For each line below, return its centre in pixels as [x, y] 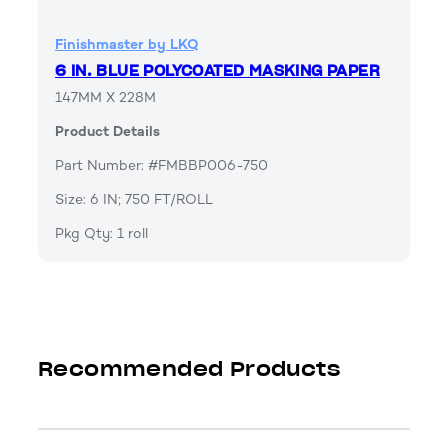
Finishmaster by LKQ [127, 45]
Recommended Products [189, 369]
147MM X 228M [105, 98]
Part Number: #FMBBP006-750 [161, 166]
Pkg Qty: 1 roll [101, 234]
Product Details [107, 132]
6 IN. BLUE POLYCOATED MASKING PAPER [217, 71]
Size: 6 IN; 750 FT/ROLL [134, 200]
